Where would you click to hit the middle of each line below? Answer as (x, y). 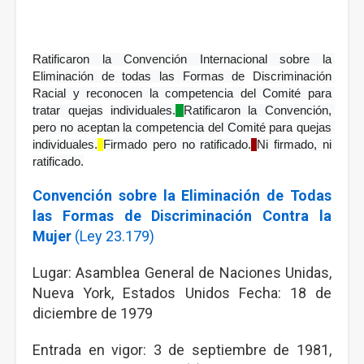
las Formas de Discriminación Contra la (182, 216)
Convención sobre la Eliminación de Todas (182, 195)
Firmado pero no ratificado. (177, 145)
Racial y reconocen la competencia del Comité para (182, 93)
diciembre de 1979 (94, 313)
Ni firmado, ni (295, 145)
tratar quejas (68, 110)
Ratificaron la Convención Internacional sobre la (182, 59)
